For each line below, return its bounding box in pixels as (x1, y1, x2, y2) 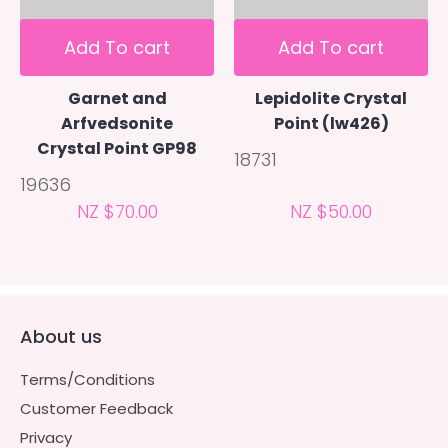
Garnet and (67, 86, 167, 110)
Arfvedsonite (61, 111, 173, 135)
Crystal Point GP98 (37, 136, 197, 160)
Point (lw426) (273, 111, 389, 135)
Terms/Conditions (20, 368, 155, 390)
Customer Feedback (20, 397, 173, 419)
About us (20, 323, 102, 349)
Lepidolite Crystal (255, 86, 407, 110)
